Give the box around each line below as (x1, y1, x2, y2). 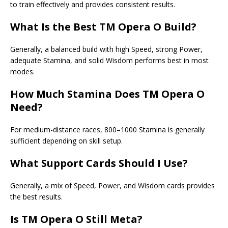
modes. (10, 67, 35, 77)
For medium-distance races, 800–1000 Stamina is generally (10, 125, 205, 135)
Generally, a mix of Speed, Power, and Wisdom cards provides (10, 181, 215, 191)
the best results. (10, 192, 63, 202)
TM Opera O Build (99, 20, 191, 34)
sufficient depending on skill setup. (10, 136, 123, 146)
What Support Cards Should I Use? (10, 156, 188, 170)
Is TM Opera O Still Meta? (10, 212, 142, 226)
